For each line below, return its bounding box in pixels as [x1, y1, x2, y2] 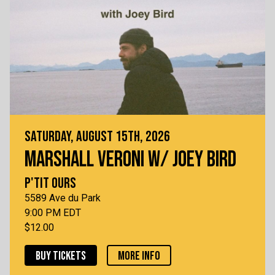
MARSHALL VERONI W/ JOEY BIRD [25, 147, 236, 174]
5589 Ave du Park [25, 192, 101, 204]
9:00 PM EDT [25, 207, 81, 219]
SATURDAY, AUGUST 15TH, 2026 [25, 128, 170, 146]
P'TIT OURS [25, 174, 76, 193]
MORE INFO [118, 249, 160, 264]
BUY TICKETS [36, 249, 86, 264]
